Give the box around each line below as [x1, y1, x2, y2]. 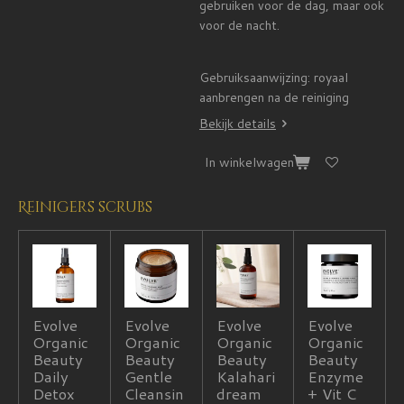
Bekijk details [199, 114, 276, 133]
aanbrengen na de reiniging [199, 87, 349, 106]
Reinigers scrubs [18, 197, 152, 217]
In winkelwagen [205, 153, 294, 172]
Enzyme [308, 366, 364, 388]
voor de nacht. [199, 15, 280, 34]
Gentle [124, 366, 172, 388]
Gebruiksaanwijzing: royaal [199, 68, 348, 87]
